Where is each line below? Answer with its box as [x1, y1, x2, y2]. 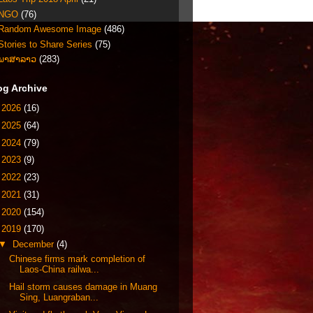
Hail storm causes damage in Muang [9, 282, 158, 292]
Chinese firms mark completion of [9, 254, 146, 265]
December [12, 238, 57, 249]
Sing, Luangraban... [20, 292, 99, 303]
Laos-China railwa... [20, 264, 100, 275]
